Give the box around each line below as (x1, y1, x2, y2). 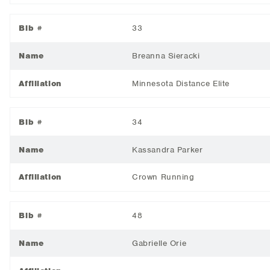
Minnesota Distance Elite (132, 78, 230, 89)
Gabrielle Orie (132, 237, 187, 248)
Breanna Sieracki (132, 51, 200, 61)
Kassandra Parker (132, 144, 203, 155)
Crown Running (132, 172, 195, 183)
